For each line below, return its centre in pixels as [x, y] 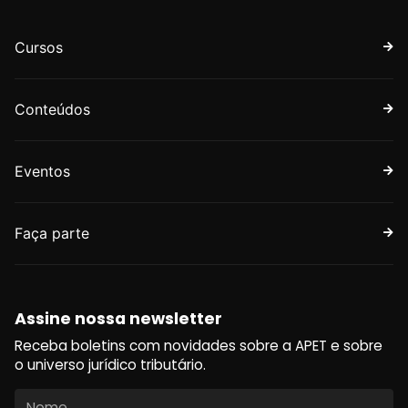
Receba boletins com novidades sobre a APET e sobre [199, 345]
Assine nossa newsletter [118, 318]
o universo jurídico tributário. [110, 364]
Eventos [42, 171]
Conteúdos [52, 109]
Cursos [39, 47]
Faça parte [52, 233]
